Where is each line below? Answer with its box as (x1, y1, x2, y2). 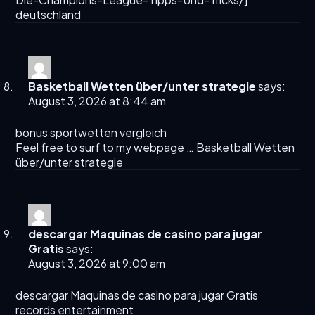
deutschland (15, 7, 82, 22)
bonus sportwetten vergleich (15, 125, 167, 141)
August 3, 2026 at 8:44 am (28, 94, 167, 109)
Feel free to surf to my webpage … (15, 140, 197, 155)
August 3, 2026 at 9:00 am (28, 256, 166, 271)
